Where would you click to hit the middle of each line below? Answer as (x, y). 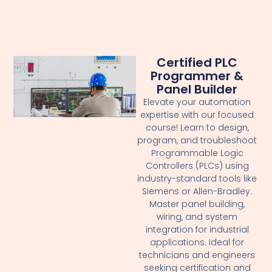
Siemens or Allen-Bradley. (197, 191)
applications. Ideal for (197, 242)
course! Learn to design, (197, 127)
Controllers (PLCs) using (197, 165)
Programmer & (197, 76)
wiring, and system (197, 216)
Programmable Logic (197, 153)
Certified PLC (197, 62)
